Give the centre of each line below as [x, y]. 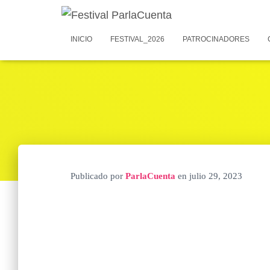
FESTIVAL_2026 [137, 39]
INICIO [81, 39]
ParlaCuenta [150, 176]
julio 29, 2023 [216, 176]
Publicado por [98, 176]
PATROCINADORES [216, 39]
